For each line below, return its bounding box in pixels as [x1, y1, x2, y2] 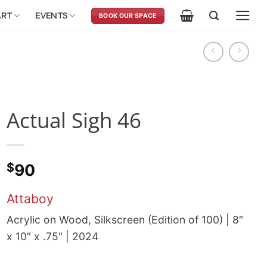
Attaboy [7, 191, 54, 206]
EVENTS [35, 10, 68, 21]
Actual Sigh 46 [7, 105, 141, 135]
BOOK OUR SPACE [99, 11, 157, 20]
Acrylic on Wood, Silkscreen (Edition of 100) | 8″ [7, 213, 243, 226]
